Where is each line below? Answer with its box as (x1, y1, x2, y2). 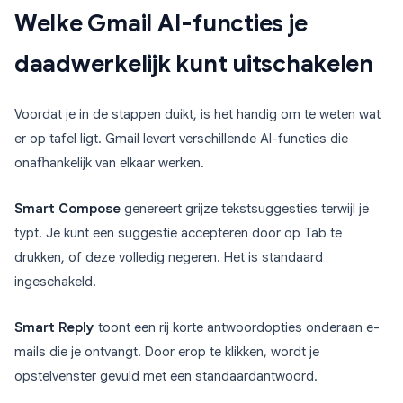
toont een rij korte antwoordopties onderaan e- (94, 319, 380, 336)
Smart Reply (14, 319, 94, 336)
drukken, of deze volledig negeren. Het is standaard (14, 249, 323, 266)
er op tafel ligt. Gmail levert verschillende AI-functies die (14, 130, 348, 148)
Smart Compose (14, 201, 121, 218)
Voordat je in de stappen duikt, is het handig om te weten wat (14, 106, 381, 123)
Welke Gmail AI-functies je (14, 9, 308, 39)
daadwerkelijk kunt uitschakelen (14, 49, 373, 79)
